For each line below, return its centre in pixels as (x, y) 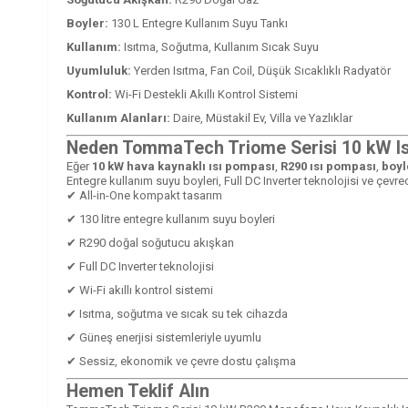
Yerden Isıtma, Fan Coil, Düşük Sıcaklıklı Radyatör (261, 70)
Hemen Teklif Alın (138, 391)
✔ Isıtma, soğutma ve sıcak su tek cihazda (177, 313)
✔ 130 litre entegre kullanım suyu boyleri (171, 219)
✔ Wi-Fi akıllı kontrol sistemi (140, 290)
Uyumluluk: (99, 70)
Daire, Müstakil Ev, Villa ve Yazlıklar (261, 117)
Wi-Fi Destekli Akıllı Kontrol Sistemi (205, 94)
